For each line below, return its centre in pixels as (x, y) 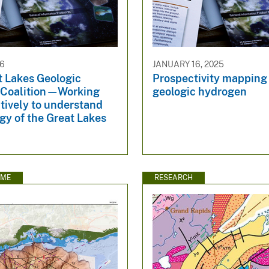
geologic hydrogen (200, 92)
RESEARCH (174, 177)
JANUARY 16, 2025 (189, 64)
